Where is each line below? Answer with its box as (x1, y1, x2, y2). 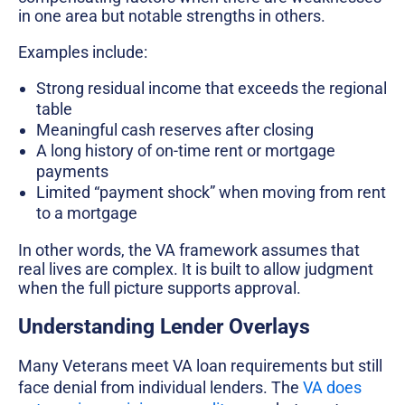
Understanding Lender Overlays (18, 314, 310, 339)
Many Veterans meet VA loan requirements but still (18, 356, 382, 376)
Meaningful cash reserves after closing (36, 120, 314, 140)
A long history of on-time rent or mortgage (36, 141, 335, 161)
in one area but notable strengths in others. (18, 5, 325, 25)
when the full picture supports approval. (18, 278, 301, 297)
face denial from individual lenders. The (18, 378, 303, 398)
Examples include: (18, 42, 147, 61)
